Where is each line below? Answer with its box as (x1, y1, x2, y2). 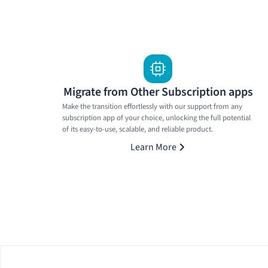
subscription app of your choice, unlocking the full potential (62, 112, 251, 123)
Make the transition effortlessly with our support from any (62, 100, 242, 112)
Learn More (130, 140, 176, 154)
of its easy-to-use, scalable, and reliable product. (62, 123, 213, 135)
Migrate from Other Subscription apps (63, 83, 253, 100)
